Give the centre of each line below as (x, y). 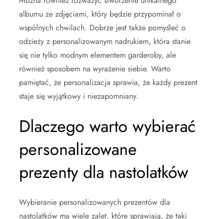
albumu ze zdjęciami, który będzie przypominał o (100, 14)
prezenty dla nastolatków (104, 172)
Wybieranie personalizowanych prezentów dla (95, 202)
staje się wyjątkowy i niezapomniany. (79, 96)
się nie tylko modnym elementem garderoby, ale (98, 55)
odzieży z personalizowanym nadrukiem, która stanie (105, 41)
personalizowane (78, 149)
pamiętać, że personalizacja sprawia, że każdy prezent (108, 82)
